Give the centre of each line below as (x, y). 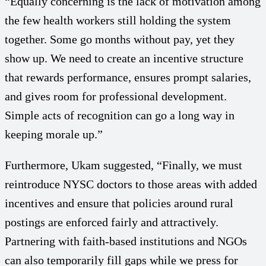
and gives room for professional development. (116, 96)
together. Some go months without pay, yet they (120, 39)
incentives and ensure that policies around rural (119, 203)
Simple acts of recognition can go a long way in (120, 115)
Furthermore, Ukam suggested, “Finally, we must (123, 165)
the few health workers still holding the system (118, 20)
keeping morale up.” (54, 134)
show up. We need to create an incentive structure (124, 58)
